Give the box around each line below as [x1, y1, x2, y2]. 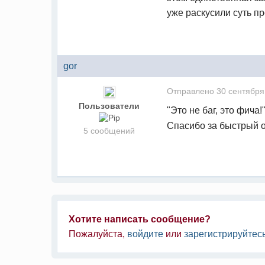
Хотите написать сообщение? [69, 214, 211, 224]
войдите [127, 228, 164, 239]
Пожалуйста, [69, 228, 128, 239]
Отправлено [167, 86, 217, 96]
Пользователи [79, 101, 140, 111]
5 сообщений [83, 125, 135, 135]
